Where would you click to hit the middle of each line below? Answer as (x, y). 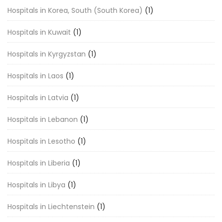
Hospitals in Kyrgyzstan (47, 54)
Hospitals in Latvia (38, 98)
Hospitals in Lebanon (43, 119)
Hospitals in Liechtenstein (51, 207)
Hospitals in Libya (36, 185)
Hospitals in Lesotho (41, 141)
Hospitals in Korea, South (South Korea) (75, 10)
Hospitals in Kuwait (39, 32)
